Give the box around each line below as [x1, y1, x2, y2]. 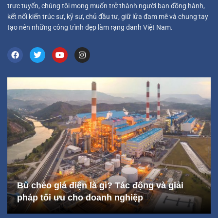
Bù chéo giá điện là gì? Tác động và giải [17, 180, 183, 190]
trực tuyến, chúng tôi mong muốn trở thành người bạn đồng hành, [7, 2, 205, 10]
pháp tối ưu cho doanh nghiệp [17, 192, 143, 202]
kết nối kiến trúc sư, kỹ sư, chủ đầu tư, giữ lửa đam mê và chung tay [7, 13, 208, 21]
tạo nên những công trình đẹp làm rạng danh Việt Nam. [7, 23, 173, 32]
